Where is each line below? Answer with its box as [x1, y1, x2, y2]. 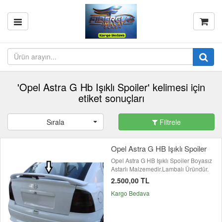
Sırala [47, 117, 64, 127]
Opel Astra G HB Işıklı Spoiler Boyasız [111, 156, 212, 165]
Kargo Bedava [111, 189, 150, 197]
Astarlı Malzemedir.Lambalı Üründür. [111, 165, 209, 173]
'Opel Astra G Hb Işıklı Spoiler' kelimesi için [17, 80, 205, 94]
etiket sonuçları [78, 91, 144, 105]
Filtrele [158, 117, 181, 127]
